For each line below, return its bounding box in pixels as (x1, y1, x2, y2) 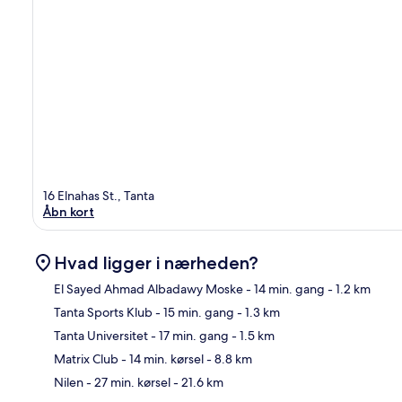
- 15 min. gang (153, 303, 234, 320)
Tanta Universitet (54, 327, 148, 344)
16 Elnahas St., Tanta (43, 187, 154, 204)
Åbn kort (43, 203, 94, 220)
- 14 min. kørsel (118, 350, 204, 367)
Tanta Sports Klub (54, 303, 153, 320)
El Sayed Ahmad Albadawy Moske (54, 280, 243, 297)
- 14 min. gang (243, 280, 325, 297)
